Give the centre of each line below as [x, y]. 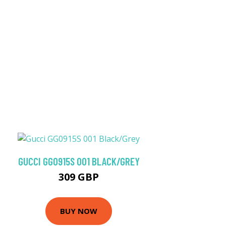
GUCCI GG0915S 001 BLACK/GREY [79, 161]
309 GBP [79, 177]
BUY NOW [79, 211]
